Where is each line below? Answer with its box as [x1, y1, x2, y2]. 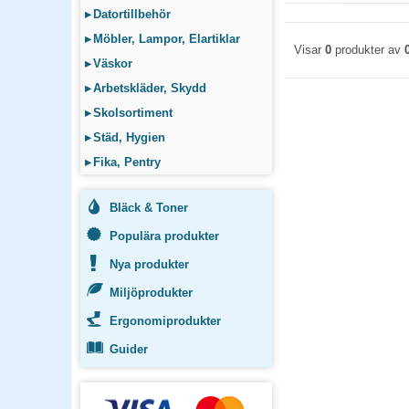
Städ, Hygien [93, 131, 165, 144]
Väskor [93, 57, 132, 70]
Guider [110, 342, 148, 356]
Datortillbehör [93, 7, 171, 21]
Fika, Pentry [93, 155, 161, 169]
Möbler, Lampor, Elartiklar [93, 32, 240, 46]
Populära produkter [110, 229, 219, 243]
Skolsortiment [93, 106, 173, 120]
